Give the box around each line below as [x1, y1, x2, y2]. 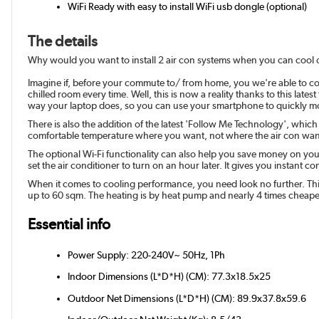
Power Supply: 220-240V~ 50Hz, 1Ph [68, 249, 226, 261]
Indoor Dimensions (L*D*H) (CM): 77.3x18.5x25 [68, 271, 271, 283]
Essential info [28, 214, 111, 233]
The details [28, 31, 98, 50]
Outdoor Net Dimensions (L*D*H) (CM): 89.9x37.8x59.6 [68, 292, 307, 304]
